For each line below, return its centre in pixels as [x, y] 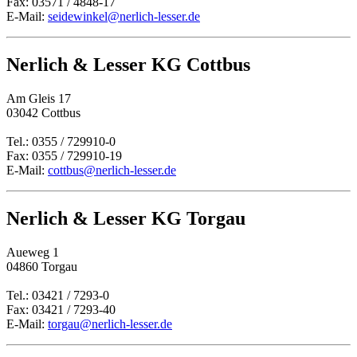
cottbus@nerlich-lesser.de [112, 170]
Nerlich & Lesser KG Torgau [126, 218]
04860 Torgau [42, 266]
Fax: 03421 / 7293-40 [61, 309]
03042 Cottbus [43, 112]
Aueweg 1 [33, 252]
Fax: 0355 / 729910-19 [64, 155]
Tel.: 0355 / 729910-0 [61, 141]
